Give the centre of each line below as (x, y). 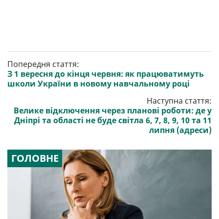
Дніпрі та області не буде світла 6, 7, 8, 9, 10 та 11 (113, 120)
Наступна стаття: (179, 101)
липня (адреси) (180, 130)
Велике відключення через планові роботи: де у (113, 111)
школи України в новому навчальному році (99, 84)
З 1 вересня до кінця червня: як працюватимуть (106, 74)
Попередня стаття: (43, 64)
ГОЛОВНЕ (35, 158)
